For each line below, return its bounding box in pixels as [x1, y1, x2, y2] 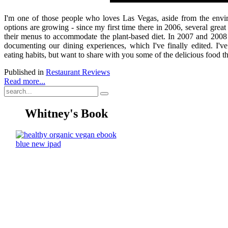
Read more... [4, 76, 45, 85]
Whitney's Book [25, 106, 108, 120]
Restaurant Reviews [46, 67, 110, 76]
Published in [4, 67, 44, 76]
